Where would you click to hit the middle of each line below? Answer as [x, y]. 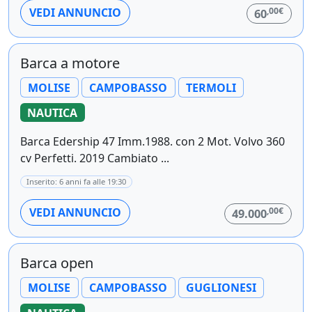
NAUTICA [53, 112]
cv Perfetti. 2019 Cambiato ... [95, 158]
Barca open [57, 263]
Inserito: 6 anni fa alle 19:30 [76, 182]
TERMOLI [211, 87]
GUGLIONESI [221, 287]
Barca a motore [70, 63]
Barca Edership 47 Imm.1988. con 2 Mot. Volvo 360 [153, 142]
